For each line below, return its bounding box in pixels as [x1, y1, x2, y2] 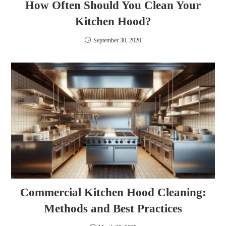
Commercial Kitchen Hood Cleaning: [20, 186, 206, 199]
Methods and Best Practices [44, 202, 182, 215]
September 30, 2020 [93, 37, 141, 44]
